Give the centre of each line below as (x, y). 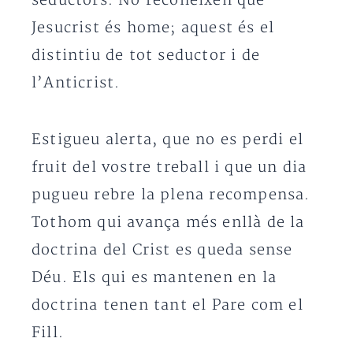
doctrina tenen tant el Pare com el (167, 305)
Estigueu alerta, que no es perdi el (168, 140)
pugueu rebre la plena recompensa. (171, 195)
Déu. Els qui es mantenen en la (154, 278)
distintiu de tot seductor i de (146, 56)
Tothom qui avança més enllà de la (168, 223)
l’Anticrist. (76, 83)
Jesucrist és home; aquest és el (153, 28)
